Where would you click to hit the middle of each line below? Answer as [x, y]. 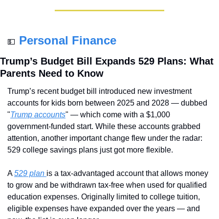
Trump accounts [38, 115]
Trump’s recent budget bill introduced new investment [99, 91]
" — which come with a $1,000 [118, 115]
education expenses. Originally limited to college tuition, [104, 197]
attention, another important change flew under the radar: [105, 138]
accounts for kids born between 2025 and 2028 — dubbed [107, 103]
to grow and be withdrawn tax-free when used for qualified [107, 185]
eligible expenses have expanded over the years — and [104, 209]
